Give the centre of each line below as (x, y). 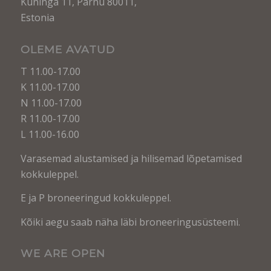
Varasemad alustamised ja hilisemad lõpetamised (131, 158)
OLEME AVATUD (67, 50)
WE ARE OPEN (63, 253)
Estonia (37, 17)
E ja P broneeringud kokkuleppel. (96, 198)
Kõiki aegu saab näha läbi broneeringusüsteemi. (130, 222)
